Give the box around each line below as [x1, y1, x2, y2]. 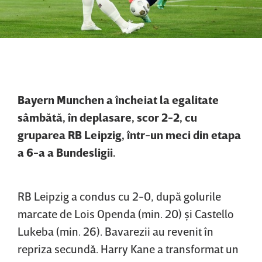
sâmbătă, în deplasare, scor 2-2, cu [18, 109, 197, 124]
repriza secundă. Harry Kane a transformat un [18, 241, 239, 256]
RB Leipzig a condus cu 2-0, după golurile [18, 188, 221, 203]
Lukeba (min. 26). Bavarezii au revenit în [18, 223, 213, 238]
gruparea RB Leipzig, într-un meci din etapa [18, 127, 241, 142]
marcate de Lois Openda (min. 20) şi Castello [18, 206, 234, 220]
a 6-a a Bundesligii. [18, 144, 115, 159]
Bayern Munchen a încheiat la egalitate [18, 92, 219, 106]
